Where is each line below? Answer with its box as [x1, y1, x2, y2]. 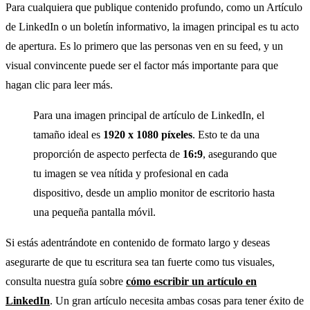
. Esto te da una [192, 128, 259, 140]
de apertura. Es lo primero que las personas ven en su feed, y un [6, 39, 283, 52]
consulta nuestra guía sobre [6, 275, 126, 287]
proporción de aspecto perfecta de [33, 147, 183, 160]
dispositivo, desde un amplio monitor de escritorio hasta [33, 186, 275, 199]
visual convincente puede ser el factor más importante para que [6, 59, 278, 71]
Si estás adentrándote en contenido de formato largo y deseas [6, 236, 270, 248]
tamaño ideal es [33, 128, 103, 140]
